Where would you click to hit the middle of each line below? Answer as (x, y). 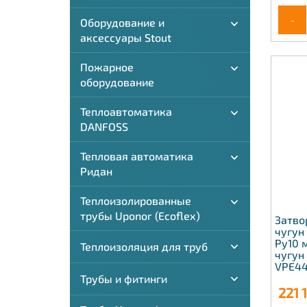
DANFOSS (104, 126)
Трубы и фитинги (124, 279)
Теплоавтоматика (126, 111)
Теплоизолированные (136, 200)
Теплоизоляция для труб (144, 246)
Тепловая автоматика (137, 156)
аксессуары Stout (126, 37)
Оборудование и (122, 22)
